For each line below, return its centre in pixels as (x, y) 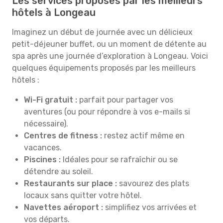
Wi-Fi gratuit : (51, 100)
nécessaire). (46, 124)
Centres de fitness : (63, 136)
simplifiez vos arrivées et (150, 207)
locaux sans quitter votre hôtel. (83, 195)
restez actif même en (143, 136)
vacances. (43, 148)
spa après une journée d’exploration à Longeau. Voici (110, 56)
